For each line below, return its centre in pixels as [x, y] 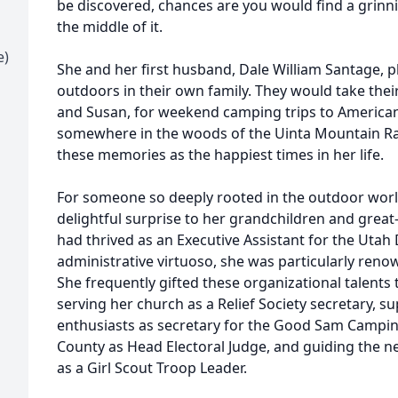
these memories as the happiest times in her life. [220, 155]
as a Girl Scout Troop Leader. [152, 368]
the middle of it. [110, 27]
